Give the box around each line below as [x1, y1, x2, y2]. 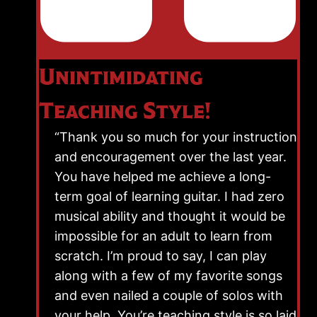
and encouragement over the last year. [54, 149, 287, 164]
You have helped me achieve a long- [54, 168, 271, 184]
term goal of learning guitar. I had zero [54, 188, 284, 204]
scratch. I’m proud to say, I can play [54, 248, 267, 263]
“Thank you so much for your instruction [54, 129, 297, 144]
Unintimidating [39, 64, 203, 88]
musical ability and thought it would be [54, 208, 285, 224]
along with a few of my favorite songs [54, 267, 282, 283]
